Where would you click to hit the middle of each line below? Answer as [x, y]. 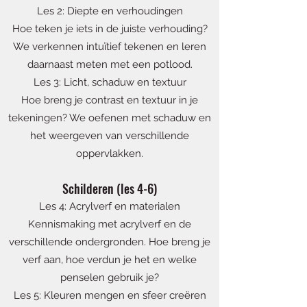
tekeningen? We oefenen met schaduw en [110, 118]
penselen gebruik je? [110, 278]
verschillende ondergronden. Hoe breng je [110, 242]
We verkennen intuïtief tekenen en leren [110, 47]
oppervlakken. [110, 153]
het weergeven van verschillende [110, 136]
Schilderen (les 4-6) [110, 188]
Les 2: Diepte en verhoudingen [110, 11]
